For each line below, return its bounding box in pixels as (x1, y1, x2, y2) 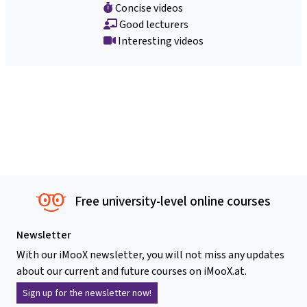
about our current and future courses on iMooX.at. (16, 263, 247, 278)
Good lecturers (117, 16, 188, 32)
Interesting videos (116, 33, 204, 48)
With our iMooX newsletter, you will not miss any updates (16, 247, 284, 262)
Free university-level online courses (75, 192, 271, 210)
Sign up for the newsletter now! (23, 286, 151, 299)
